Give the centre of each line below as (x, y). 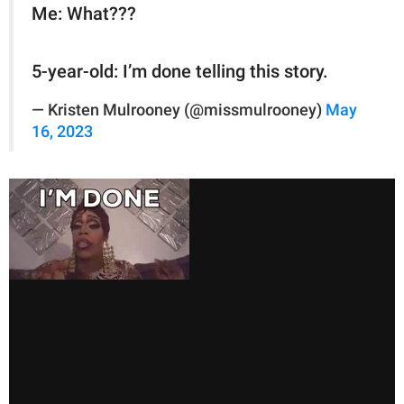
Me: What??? (84, 13)
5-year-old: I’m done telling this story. (180, 71)
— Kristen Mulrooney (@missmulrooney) (179, 110)
